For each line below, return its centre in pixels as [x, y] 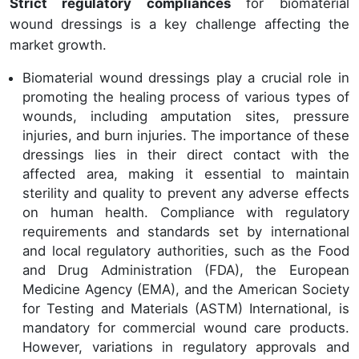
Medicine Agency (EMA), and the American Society [186, 290]
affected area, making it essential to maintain [186, 174]
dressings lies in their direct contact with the [186, 155]
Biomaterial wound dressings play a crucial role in [186, 78]
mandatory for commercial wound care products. [186, 328]
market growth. [58, 45]
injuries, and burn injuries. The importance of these [186, 136]
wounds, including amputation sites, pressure [186, 117]
